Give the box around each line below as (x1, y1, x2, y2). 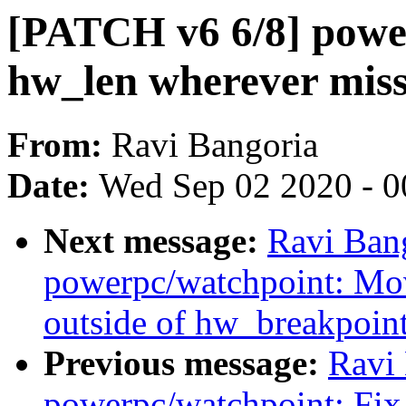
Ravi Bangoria (111, 125, 318, 165)
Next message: (43, 221, 267, 261)
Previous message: (43, 343, 328, 383)
